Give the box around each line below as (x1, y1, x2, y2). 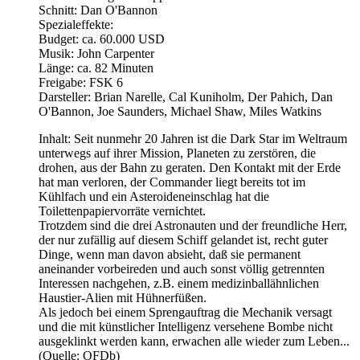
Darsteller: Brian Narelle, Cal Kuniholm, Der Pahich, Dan (39, 89, 333, 104)
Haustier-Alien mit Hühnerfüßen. (39, 290, 207, 305)
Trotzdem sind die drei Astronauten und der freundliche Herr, (39, 218, 347, 232)
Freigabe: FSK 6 (39, 75, 123, 89)
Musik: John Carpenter (39, 46, 154, 60)
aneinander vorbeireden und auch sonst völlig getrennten (39, 261, 325, 276)
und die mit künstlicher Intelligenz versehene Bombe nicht (39, 319, 333, 333)
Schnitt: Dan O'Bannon (39, 2, 157, 17)
